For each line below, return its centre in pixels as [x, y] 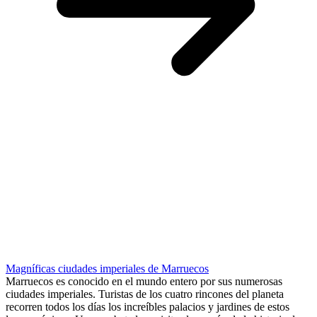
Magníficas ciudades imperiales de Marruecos [107, 269]
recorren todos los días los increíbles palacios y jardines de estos [148, 307]
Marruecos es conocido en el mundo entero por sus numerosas [144, 282]
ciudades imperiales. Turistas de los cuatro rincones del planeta [145, 294]
